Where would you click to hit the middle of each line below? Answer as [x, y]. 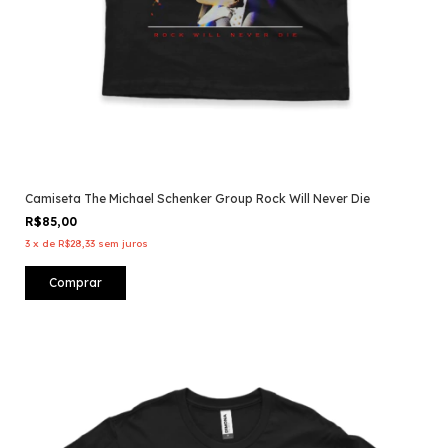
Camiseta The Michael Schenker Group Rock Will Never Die [197, 199]
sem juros [123, 244]
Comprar [75, 283]
